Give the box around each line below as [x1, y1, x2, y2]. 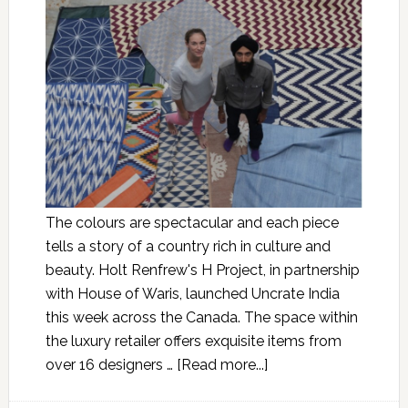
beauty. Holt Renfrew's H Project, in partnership [45, 261, 360, 280]
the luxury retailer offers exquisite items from [45, 332, 342, 351]
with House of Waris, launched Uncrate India [45, 285, 340, 303]
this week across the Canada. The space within [45, 309, 358, 327]
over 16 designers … [45, 356, 177, 374]
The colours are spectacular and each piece [45, 214, 339, 232]
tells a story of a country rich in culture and [45, 238, 331, 256]
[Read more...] [176, 356, 268, 374]
